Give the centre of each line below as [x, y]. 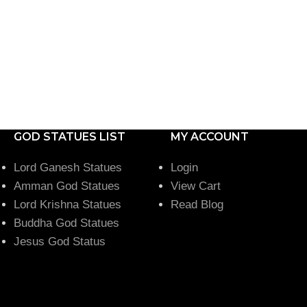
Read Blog [197, 204]
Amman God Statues [67, 186]
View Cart [196, 186]
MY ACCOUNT [210, 136]
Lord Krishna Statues [69, 204]
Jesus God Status [60, 241]
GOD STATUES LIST [70, 136]
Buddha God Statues [66, 223]
